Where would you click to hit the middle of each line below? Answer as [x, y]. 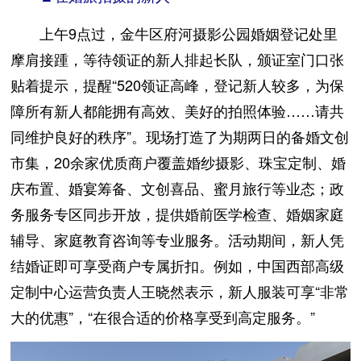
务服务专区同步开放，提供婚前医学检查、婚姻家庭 [178, 213]
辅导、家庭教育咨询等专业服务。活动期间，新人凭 [178, 239]
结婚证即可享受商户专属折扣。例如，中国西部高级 [178, 265]
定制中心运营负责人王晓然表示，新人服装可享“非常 [180, 290]
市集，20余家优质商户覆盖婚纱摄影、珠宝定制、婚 [178, 162]
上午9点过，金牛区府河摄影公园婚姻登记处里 [174, 33]
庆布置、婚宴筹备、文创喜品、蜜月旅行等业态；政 [178, 187]
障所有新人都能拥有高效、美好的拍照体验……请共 [178, 110]
